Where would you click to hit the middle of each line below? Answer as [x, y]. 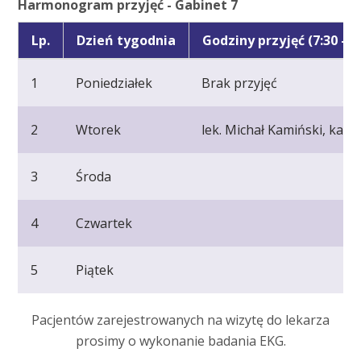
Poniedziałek [114, 83]
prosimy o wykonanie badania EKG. [180, 341]
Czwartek [104, 223]
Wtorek [99, 129]
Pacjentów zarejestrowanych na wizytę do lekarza [180, 320]
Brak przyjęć [240, 83]
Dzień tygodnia [127, 40]
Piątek [95, 270]
